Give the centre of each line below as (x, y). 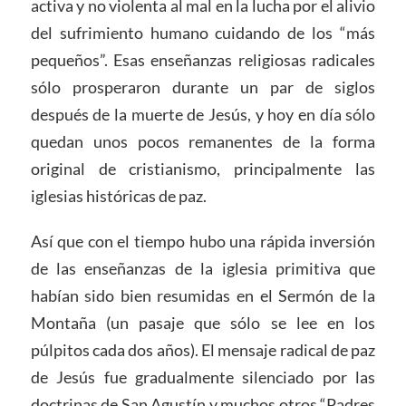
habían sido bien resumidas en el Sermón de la (203, 295)
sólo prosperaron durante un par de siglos (203, 87)
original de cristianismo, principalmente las (203, 168)
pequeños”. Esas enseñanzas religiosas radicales (203, 59)
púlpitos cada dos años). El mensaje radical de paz (203, 349)
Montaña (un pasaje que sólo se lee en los (203, 322)
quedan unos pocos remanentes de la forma (203, 141)
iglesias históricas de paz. (118, 195)
